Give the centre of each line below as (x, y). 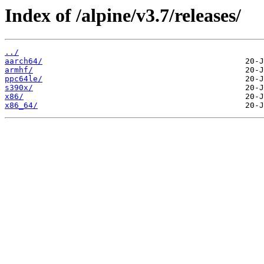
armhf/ (19, 70)
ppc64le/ (24, 79)
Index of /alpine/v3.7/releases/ (123, 15)
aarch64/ (24, 61)
